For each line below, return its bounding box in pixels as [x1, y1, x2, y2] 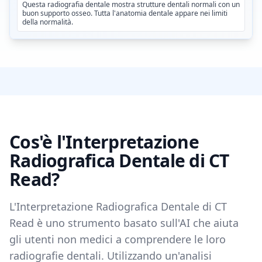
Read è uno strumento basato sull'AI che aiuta [9, 216, 239, 230]
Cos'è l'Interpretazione [9, 130, 199, 154]
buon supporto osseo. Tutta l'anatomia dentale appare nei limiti [22, 8, 227, 19]
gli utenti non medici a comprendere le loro [9, 232, 226, 247]
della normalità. [22, 17, 73, 27]
